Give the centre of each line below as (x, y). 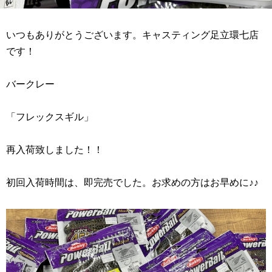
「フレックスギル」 (50, 117)
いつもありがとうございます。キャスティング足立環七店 (132, 35)
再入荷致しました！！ (55, 149)
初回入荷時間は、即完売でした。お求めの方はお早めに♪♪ (132, 182)
